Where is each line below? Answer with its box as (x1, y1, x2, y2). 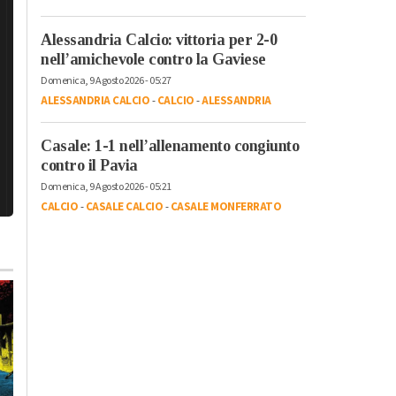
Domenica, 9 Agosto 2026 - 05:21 (41, 179, 171, 194)
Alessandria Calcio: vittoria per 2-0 (41, 30, 277, 49)
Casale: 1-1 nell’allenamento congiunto (41, 136, 299, 155)
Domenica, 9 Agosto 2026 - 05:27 (41, 72, 171, 88)
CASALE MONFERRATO (170, 198, 281, 215)
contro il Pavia (41, 156, 138, 174)
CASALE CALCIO (85, 198, 163, 215)
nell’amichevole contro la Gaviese (41, 49, 266, 68)
